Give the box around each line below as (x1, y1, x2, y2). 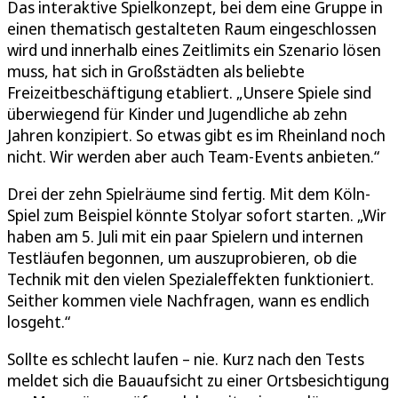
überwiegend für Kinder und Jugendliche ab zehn (7, 102, 347, 124)
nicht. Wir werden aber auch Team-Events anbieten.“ (7, 145, 379, 167)
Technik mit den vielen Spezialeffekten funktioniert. (7, 267, 374, 290)
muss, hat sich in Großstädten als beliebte (7, 60, 305, 82)
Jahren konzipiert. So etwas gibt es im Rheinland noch (7, 123, 386, 146)
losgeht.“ (7, 310, 70, 332)
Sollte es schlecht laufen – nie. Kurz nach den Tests (7, 347, 364, 370)
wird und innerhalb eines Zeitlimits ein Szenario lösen (7, 38, 381, 60)
